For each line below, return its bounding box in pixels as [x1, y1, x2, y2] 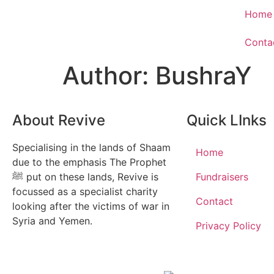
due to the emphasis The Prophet [12, 156, 166, 168]
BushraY [155, 61, 251, 91]
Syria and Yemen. [12, 215, 92, 227]
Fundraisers [196, 171, 248, 183]
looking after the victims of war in [12, 200, 169, 212]
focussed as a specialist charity [12, 185, 158, 198]
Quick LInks [187, 111, 267, 129]
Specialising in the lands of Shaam [12, 141, 171, 154]
